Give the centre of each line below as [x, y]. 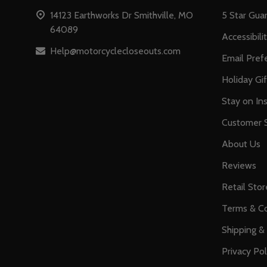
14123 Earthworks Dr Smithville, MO [122, 15]
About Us [241, 144]
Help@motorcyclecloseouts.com [115, 51]
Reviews [239, 166]
